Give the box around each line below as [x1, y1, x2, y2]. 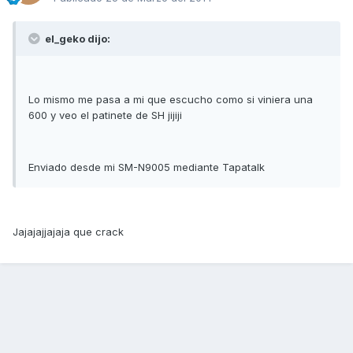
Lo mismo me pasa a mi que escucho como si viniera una [28, 93, 313, 106]
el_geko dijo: [43, 32, 110, 46]
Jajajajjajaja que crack [13, 225, 124, 239]
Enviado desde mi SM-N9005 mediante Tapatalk [28, 161, 265, 174]
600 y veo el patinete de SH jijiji [28, 109, 182, 122]
